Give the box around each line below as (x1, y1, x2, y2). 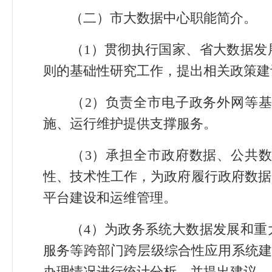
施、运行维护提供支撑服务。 (43, 116, 217, 131)
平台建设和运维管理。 (43, 190, 177, 205)
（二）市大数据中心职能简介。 (70, 10, 257, 25)
